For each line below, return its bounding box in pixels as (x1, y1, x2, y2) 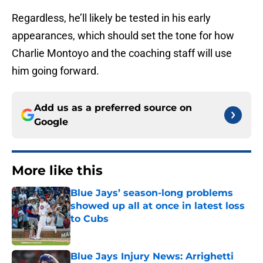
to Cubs (70, 213, 109, 225)
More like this (12, 163, 103, 179)
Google (34, 116, 68, 128)
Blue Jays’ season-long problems (70, 187, 233, 199)
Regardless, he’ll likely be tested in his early (12, 12, 211, 25)
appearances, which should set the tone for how (12, 29, 234, 42)
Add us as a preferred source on (34, 102, 192, 114)
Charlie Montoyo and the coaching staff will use (12, 47, 232, 60)
